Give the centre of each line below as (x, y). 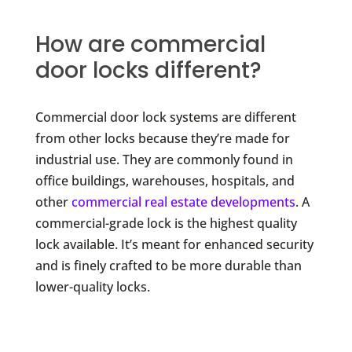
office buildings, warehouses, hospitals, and (165, 180)
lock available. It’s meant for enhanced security (174, 244)
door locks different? (148, 70)
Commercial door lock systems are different (165, 117)
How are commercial (150, 44)
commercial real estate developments (183, 202)
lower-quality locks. (92, 286)
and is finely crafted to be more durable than (168, 265)
